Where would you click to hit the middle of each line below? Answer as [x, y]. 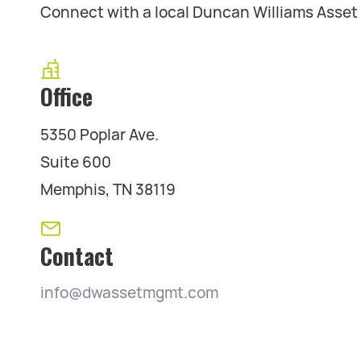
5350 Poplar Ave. [100, 135]
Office [66, 96]
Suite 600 [76, 162]
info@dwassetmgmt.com [129, 293]
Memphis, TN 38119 [108, 190]
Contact [77, 256]
